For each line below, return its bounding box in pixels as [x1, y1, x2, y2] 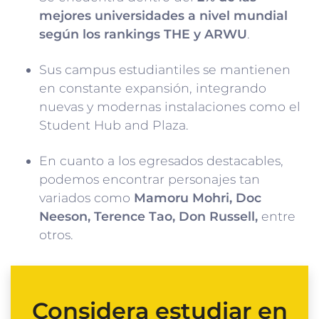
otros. [39, 227, 73, 243]
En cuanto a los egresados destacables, [39, 153, 283, 169]
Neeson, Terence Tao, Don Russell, [39, 209, 258, 224]
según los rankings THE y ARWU [39, 26, 247, 42]
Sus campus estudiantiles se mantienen [39, 62, 291, 78]
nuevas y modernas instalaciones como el [39, 99, 300, 115]
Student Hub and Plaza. [39, 117, 189, 133]
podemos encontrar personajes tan [39, 172, 260, 187]
